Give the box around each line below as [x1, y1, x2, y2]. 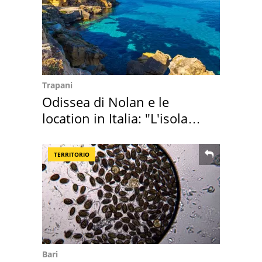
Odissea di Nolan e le [42, 92, 169, 111]
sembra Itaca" [42, 125, 124, 143]
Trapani [42, 79, 73, 91]
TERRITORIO [54, 150, 89, 158]
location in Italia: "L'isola [42, 109, 188, 127]
